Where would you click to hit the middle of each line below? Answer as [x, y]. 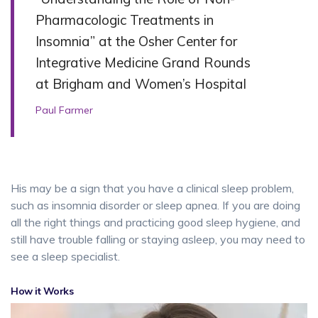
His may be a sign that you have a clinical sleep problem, [152, 188]
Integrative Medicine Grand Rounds [143, 63]
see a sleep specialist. [65, 257]
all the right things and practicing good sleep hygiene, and [155, 223]
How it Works [42, 291]
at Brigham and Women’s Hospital [141, 84]
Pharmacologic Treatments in [125, 20]
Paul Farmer [64, 110]
